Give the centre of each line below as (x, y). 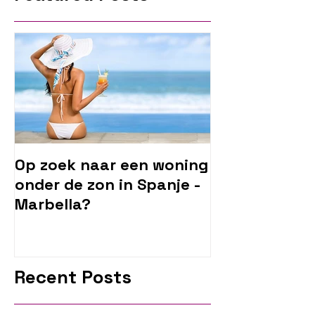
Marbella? (53, 204)
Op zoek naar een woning (111, 165)
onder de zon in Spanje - (108, 185)
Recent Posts (73, 277)
